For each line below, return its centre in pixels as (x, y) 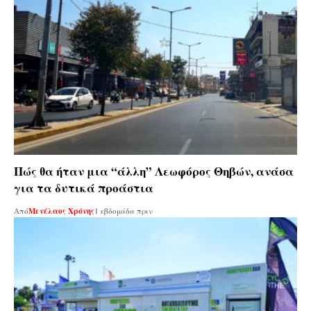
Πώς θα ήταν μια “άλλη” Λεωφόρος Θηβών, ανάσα (154, 171)
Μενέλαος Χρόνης (61, 211)
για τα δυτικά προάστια (84, 187)
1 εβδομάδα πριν (124, 210)
